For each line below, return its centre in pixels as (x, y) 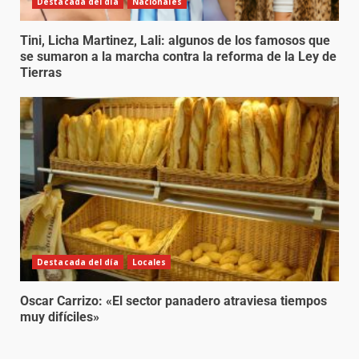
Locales (149, 262)
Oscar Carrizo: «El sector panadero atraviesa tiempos (173, 301)
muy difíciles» (60, 317)
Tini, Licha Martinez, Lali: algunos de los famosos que (175, 41)
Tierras (41, 73)
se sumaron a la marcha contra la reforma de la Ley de (178, 57)
